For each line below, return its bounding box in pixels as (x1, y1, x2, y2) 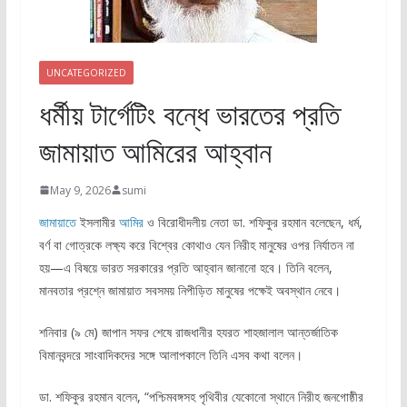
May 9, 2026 (49, 182, 111, 198)
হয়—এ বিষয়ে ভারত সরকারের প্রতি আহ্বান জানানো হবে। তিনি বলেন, (38, 258, 333, 276)
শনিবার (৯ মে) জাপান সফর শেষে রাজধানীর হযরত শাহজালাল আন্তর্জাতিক (38, 323, 338, 341)
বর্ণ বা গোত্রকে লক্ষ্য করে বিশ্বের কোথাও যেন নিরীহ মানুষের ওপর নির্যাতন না (38, 235, 354, 253)
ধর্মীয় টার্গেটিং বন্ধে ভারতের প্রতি (38, 94, 340, 134)
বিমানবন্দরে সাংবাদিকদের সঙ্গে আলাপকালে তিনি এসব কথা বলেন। (38, 345, 303, 363)
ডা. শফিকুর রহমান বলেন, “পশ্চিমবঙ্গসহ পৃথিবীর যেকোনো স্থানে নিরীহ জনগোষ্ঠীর (38, 387, 363, 405)
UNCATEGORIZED (45, 65, 126, 79)
